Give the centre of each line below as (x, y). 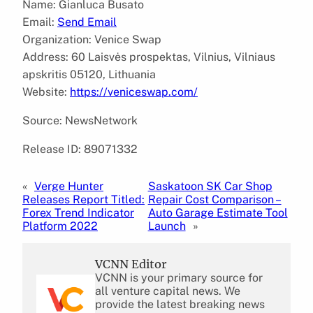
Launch (167, 226)
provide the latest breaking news (180, 304)
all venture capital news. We (168, 291)
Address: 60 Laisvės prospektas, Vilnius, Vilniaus (149, 57)
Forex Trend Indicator (78, 212)
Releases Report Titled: (83, 199)
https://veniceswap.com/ (134, 92)
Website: (46, 92)
